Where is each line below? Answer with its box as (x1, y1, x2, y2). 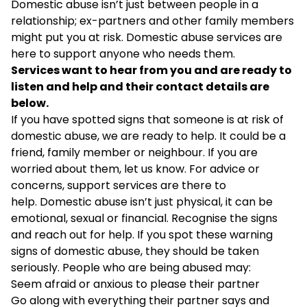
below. (11, 95, 49, 111)
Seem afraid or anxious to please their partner (11, 275, 260, 292)
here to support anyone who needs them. (11, 45, 235, 62)
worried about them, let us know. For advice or (11, 160, 260, 177)
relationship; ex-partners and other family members (11, 12, 294, 29)
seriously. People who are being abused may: (11, 259, 251, 275)
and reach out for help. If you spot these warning (11, 226, 273, 243)
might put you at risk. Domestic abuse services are (11, 29, 282, 45)
